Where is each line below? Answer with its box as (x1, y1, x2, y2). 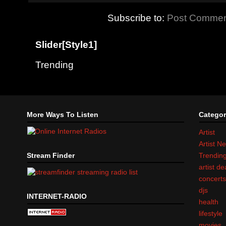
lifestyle (199, 209, 223, 218)
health (199, 198, 219, 206)
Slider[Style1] (35, 39, 97, 50)
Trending (35, 59, 74, 70)
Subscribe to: (107, 12, 167, 23)
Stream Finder (27, 151, 75, 159)
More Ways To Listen (27, 110, 99, 119)
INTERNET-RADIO (27, 192, 87, 200)
